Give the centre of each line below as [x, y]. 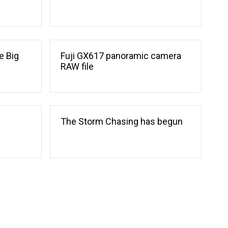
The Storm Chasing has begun [122, 122]
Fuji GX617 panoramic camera [121, 56]
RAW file [77, 67]
